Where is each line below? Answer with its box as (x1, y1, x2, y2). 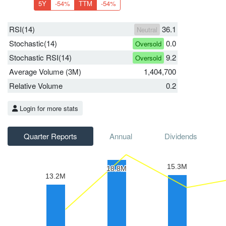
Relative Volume (9, 80, 63, 91)
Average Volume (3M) (9, 66, 81, 77)
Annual (109, 130, 132, 141)
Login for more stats (18, 103, 78, 113)
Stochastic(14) (9, 37, 57, 48)
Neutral (137, 24, 157, 34)
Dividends (164, 130, 197, 141)
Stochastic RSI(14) (9, 51, 72, 63)
